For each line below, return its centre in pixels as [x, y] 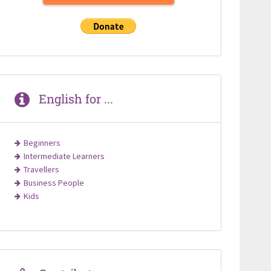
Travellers [41, 169]
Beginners [42, 142]
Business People [54, 182]
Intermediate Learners [64, 156]
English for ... [76, 98]
